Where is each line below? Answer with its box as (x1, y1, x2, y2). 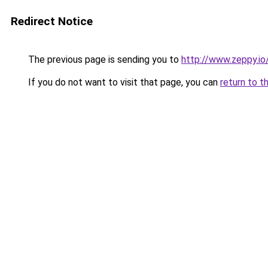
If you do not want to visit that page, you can (26, 77, 220, 88)
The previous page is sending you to (26, 54, 181, 65)
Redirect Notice (11, 14, 93, 28)
